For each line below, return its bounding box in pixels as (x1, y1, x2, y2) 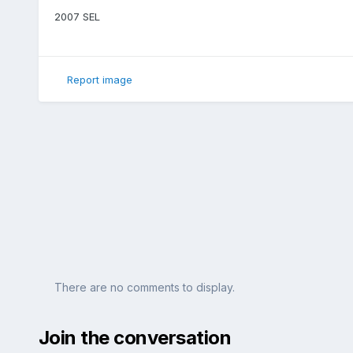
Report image (66, 72, 132, 86)
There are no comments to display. (54, 280, 235, 294)
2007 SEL (54, 10, 100, 24)
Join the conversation (38, 325, 232, 349)
